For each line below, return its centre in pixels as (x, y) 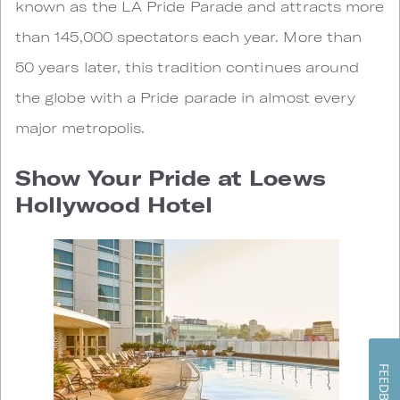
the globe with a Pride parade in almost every (186, 96)
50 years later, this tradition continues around (187, 66)
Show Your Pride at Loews (171, 177)
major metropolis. (83, 127)
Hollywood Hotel (114, 204)
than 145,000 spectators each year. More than (189, 36)
